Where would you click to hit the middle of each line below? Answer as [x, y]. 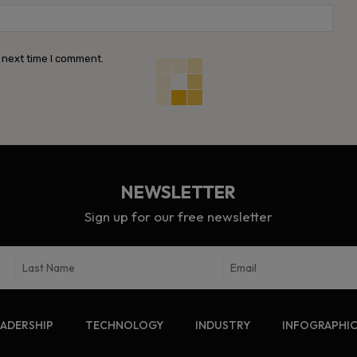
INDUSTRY [223, 326]
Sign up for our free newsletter [178, 217]
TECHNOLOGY [124, 326]
